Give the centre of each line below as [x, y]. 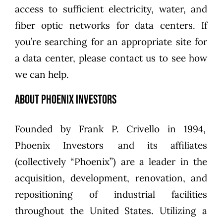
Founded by [47, 129]
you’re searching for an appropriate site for [111, 41]
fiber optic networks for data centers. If [111, 25]
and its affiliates [155, 145]
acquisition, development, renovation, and [111, 178]
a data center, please [62, 58]
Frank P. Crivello [119, 129]
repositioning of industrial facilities [111, 194]
